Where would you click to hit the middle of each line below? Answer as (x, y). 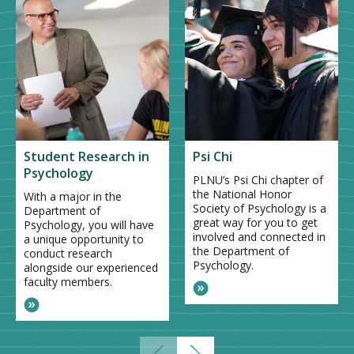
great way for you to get (255, 222)
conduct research (68, 253)
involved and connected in (259, 236)
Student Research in (87, 156)
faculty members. (68, 281)
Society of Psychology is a (260, 208)
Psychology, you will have (89, 224)
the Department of (241, 250)
